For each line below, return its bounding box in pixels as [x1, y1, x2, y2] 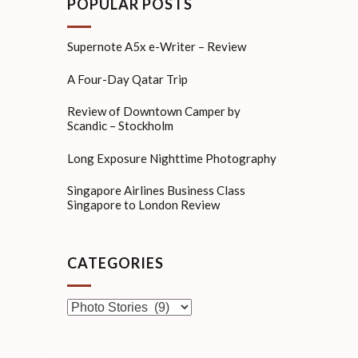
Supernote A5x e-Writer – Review [66, 38, 246, 54]
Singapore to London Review [66, 197, 220, 212]
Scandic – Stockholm [66, 117, 173, 133]
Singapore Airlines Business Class [66, 182, 245, 197]
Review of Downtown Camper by [66, 103, 241, 118]
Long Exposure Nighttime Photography [66, 150, 276, 165]
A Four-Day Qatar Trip [66, 71, 188, 86]
